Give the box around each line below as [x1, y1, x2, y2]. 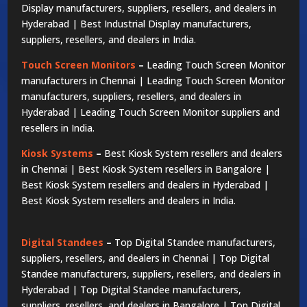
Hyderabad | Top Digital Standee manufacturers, [21, 282, 242, 296]
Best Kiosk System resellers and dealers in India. [21, 193, 236, 207]
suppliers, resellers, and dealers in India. [21, 32, 197, 46]
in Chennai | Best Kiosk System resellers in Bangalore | [21, 162, 271, 175]
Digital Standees [21, 235, 104, 249]
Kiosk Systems [21, 146, 94, 160]
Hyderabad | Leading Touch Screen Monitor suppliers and [21, 105, 280, 119]
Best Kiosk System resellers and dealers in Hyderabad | [21, 177, 269, 191]
